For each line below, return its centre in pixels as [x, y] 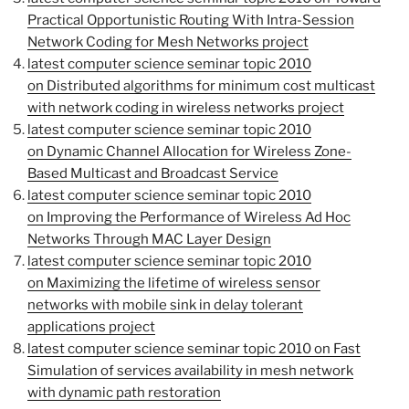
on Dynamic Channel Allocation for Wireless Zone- [189, 151]
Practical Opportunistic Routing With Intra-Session [191, 20]
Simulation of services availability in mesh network [190, 370]
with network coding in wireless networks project [186, 107]
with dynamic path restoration [124, 392]
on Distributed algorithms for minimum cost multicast [201, 85]
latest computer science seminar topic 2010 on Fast [194, 348]
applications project [91, 326]
